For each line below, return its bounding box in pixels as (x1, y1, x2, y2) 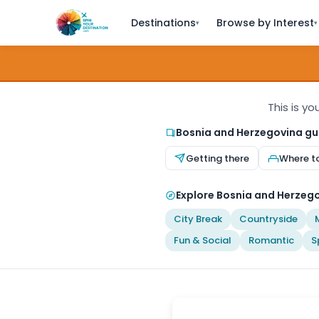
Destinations (131, 16, 196, 30)
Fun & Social (174, 234, 231, 247)
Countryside (239, 212, 298, 226)
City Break (174, 212, 222, 226)
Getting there (186, 151, 249, 165)
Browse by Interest (216, 16, 314, 30)
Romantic (249, 234, 294, 247)
